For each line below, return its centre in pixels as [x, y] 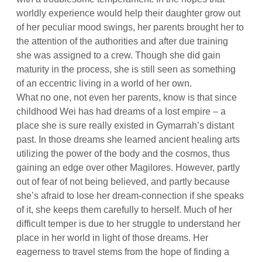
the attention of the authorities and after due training [123, 42]
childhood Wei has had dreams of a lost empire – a [121, 112]
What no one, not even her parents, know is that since [127, 98]
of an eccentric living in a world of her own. [104, 84]
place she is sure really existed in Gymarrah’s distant [125, 126]
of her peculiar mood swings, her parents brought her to [130, 27]
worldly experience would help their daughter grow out [129, 13]
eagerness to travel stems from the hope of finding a [123, 252]
